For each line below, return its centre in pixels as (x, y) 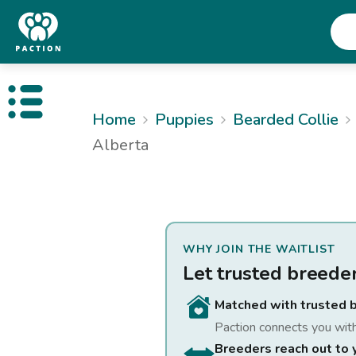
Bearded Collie (286, 120)
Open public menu (67, 108)
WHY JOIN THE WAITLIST (259, 249)
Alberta (120, 145)
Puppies (184, 120)
